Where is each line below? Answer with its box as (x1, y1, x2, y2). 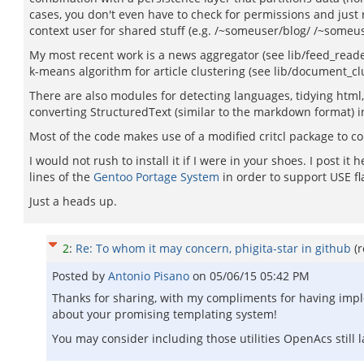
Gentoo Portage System (93, 169, 219, 184)
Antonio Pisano (108, 268, 193, 284)
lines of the (29, 169, 93, 184)
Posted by (52, 268, 108, 284)
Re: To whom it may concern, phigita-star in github (76, 240, 351, 256)
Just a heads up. (29, 193, 117, 209)
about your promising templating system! (52, 306, 277, 322)
